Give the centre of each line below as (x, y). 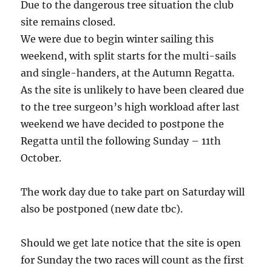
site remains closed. (68, 22)
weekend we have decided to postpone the (123, 124)
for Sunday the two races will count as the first (133, 260)
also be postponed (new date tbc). (102, 209)
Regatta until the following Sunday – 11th (121, 141)
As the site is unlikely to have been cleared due (133, 90)
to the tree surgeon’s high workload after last (131, 107)
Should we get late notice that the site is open (131, 243)
